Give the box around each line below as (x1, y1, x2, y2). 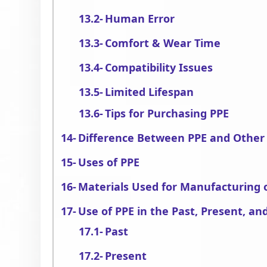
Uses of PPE (78, 155, 140, 169)
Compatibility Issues (105, 60, 213, 74)
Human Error (105, 11, 175, 26)
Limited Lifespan (105, 85, 194, 99)
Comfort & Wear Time (105, 36, 221, 50)
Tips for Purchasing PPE (105, 106, 229, 120)
